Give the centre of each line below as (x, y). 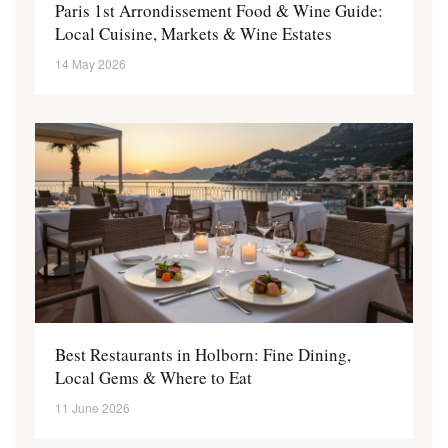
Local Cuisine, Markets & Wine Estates (194, 34)
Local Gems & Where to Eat (154, 378)
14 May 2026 (91, 64)
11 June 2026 (93, 408)
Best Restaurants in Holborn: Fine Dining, (203, 355)
